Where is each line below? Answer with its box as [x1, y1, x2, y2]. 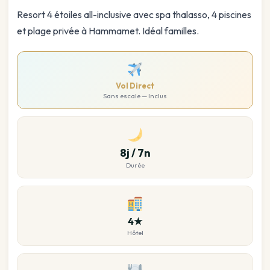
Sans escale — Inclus [103, 92, 167, 101]
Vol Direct [116, 81, 154, 91]
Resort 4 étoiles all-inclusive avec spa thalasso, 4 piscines [17, 8, 251, 21]
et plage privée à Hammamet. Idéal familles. [17, 25, 199, 37]
